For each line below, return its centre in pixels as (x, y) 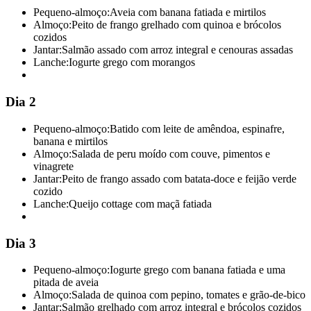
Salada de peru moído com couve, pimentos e (171, 153)
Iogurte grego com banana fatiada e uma (197, 270)
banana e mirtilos (70, 141)
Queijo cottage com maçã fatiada (140, 203)
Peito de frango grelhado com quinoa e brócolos (176, 25)
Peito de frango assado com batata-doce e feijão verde (179, 178)
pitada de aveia (66, 283)
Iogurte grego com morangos (132, 62)
